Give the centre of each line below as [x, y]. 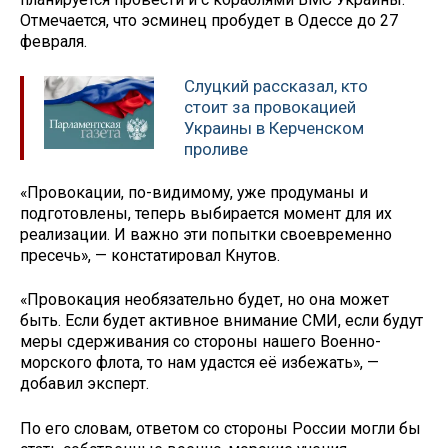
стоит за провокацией [270, 107]
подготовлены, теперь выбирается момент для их [206, 213]
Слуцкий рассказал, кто [276, 86]
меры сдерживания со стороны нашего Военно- [200, 342]
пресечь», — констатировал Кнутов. [150, 255]
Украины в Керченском [274, 128]
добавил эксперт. [84, 384]
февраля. [53, 42]
